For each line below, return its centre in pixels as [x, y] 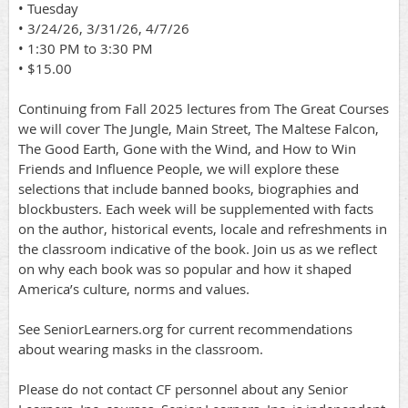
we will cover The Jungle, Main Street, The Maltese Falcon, [199, 129]
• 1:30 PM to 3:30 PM [86, 49]
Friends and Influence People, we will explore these [178, 169]
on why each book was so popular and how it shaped [185, 269]
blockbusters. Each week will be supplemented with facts [196, 209]
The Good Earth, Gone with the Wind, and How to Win [187, 149]
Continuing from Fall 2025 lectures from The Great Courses [204, 109]
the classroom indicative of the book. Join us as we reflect [198, 249]
